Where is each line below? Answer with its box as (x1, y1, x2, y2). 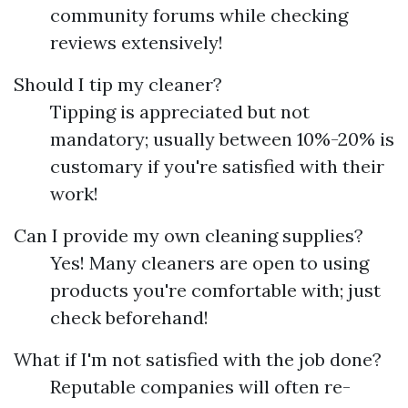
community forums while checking (50, 4, 348, 26)
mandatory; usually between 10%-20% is (50, 127, 394, 150)
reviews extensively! (50, 31, 223, 54)
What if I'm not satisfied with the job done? (14, 348, 382, 371)
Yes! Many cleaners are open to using (50, 251, 369, 274)
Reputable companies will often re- (50, 375, 351, 398)
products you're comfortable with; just (50, 279, 381, 301)
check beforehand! (50, 306, 209, 329)
